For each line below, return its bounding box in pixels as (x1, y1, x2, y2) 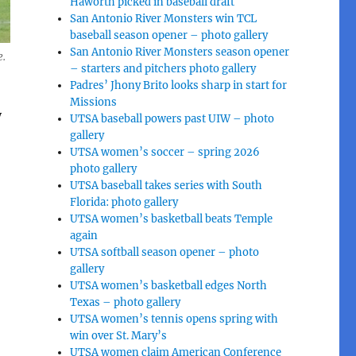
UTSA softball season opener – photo (70, 245, 260, 259)
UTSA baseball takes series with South (70, 178, 263, 192)
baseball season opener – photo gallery (70, 28, 269, 42)
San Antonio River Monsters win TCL (70, 11, 257, 25)
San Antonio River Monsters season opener (70, 44, 290, 59)
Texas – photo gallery (70, 295, 181, 309)
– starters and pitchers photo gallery (70, 61, 257, 75)
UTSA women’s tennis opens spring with (70, 311, 279, 326)
